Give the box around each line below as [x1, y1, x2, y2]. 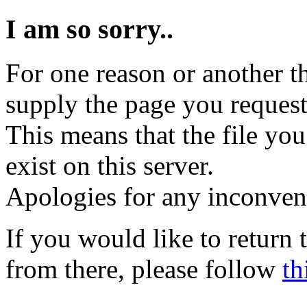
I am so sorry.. [5, 13, 173, 45]
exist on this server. [5, 151, 214, 181]
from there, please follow [5, 254, 282, 284]
